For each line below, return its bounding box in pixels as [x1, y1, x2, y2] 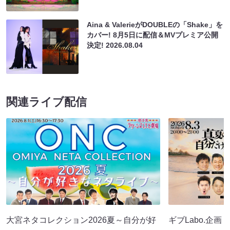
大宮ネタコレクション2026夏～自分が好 [6, 215, 156, 224]
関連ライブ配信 [6, 95, 87, 109]
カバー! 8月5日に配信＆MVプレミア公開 [87, 31, 219, 40]
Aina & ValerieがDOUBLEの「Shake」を [87, 21, 223, 29]
